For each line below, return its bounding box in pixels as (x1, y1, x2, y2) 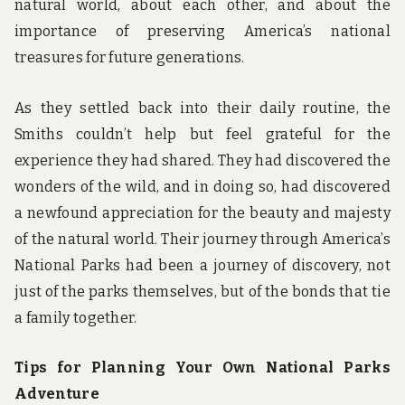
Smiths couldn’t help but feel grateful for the (14, 125, 391, 143)
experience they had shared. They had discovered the (14, 151, 391, 169)
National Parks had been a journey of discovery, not (14, 256, 391, 274)
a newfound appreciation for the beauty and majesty (14, 203, 391, 221)
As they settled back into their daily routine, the (14, 99, 391, 117)
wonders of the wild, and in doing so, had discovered (14, 177, 391, 195)
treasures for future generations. (14, 49, 245, 67)
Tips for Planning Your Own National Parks (14, 359, 391, 377)
